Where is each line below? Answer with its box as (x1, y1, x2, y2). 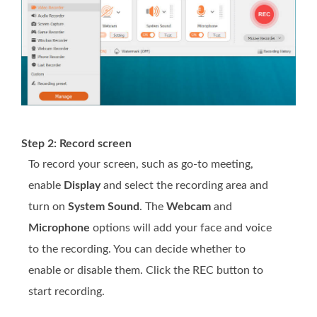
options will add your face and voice (90, 222, 272, 234)
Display (64, 180, 100, 191)
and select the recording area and (100, 180, 268, 191)
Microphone (28, 222, 90, 234)
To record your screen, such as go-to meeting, (28, 158, 253, 170)
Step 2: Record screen (21, 138, 132, 149)
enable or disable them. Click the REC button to (28, 265, 263, 276)
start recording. (28, 286, 105, 297)
